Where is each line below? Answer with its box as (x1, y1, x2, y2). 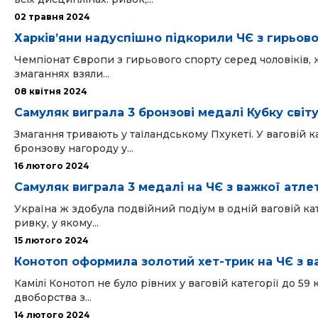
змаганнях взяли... (14, 67, 109, 80)
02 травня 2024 (14, 11, 90, 22)
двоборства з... (14, 291, 92, 304)
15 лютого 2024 (14, 235, 89, 246)
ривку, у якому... (14, 216, 99, 229)
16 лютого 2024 (14, 160, 89, 171)
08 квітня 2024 (14, 86, 87, 97)
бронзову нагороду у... (14, 142, 133, 155)
